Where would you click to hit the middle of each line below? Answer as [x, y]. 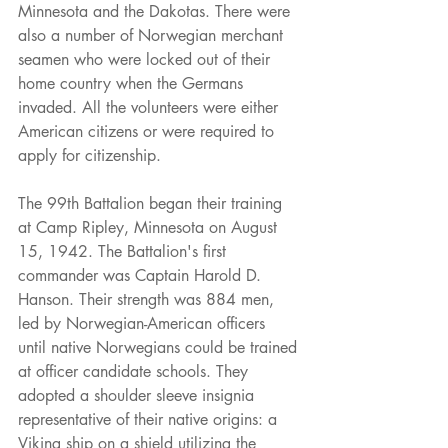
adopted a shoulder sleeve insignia [138, 396]
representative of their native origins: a [150, 420]
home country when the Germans [133, 84]
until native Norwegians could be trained [160, 348]
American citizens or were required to [148, 132]
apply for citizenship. [89, 156]
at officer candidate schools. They [135, 372]
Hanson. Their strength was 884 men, [148, 300]
